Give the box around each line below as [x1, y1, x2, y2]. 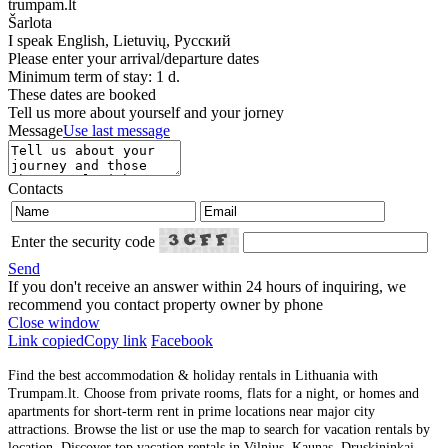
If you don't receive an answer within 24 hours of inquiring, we [8, 278, 406, 296]
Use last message [63, 122, 170, 140]
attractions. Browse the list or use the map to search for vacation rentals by [8, 422, 430, 438]
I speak [8, 32, 57, 50]
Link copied [8, 332, 84, 350]
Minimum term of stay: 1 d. [8, 68, 180, 86]
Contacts [8, 180, 63, 198]
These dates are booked [8, 86, 156, 104]
